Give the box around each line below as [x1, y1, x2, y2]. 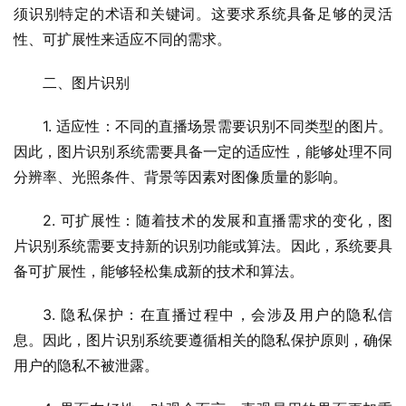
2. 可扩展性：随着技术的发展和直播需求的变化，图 [43, 211, 392, 230]
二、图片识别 [43, 73, 130, 92]
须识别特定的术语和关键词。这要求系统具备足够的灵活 [14, 5, 392, 24]
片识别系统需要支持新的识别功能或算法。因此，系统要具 [14, 237, 392, 256]
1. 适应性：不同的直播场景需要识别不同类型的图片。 [43, 117, 392, 136]
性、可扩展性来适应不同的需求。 [14, 30, 231, 49]
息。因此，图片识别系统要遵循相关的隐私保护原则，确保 [14, 331, 392, 350]
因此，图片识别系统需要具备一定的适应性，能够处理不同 [14, 142, 392, 161]
